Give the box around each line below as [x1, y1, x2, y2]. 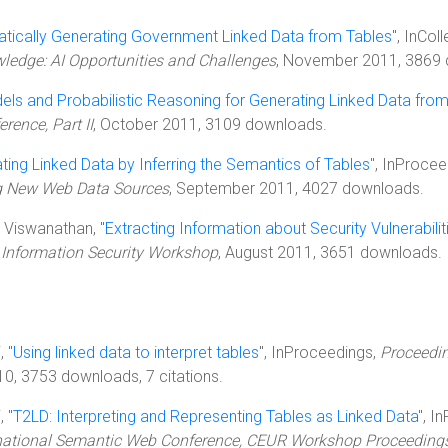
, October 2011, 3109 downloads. [93, 115, 327, 134]
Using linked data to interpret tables [13, 343, 259, 362]
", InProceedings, [259, 343, 380, 362]
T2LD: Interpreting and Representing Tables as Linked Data [13, 407, 418, 426]
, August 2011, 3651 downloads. [218, 243, 442, 262]
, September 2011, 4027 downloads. [169, 179, 424, 198]
